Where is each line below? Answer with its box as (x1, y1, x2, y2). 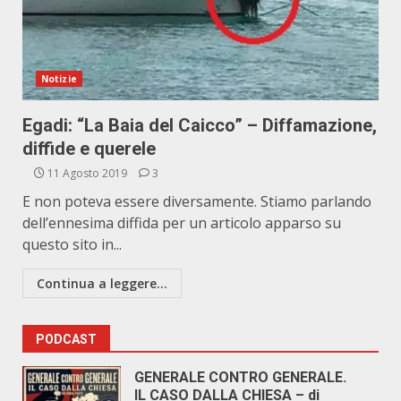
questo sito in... (22, 235, 122, 254)
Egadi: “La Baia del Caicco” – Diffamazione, (22, 115, 377, 136)
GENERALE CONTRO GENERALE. (134, 369, 346, 386)
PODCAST (36, 332, 97, 346)
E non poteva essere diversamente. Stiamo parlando (22, 192, 371, 211)
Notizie (41, 73, 77, 85)
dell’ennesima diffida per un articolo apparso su (22, 213, 341, 233)
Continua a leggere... (37, 275, 167, 292)
